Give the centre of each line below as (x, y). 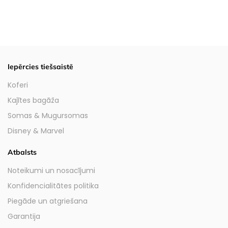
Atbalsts (22, 152)
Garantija (24, 216)
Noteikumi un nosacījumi (51, 170)
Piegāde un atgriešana (48, 201)
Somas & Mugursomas (48, 115)
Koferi (18, 85)
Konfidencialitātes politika (53, 186)
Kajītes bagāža (33, 100)
